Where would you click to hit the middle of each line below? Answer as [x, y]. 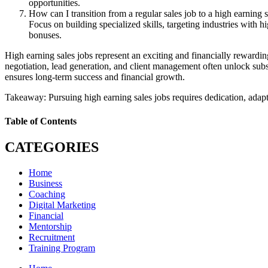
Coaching [47, 194]
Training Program [62, 248]
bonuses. [45, 35]
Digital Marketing [62, 205]
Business [45, 183]
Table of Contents [41, 121]
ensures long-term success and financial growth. [95, 77]
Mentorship [50, 226]
